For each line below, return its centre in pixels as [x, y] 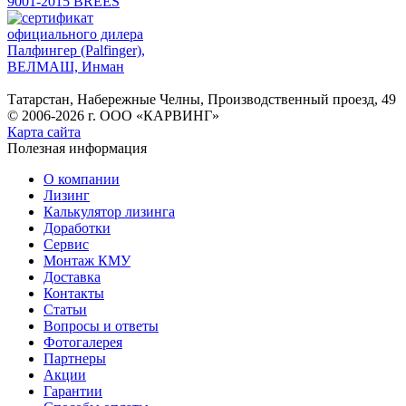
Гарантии [73, 391]
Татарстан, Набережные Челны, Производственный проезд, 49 [202, 99]
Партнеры [75, 358]
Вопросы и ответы [101, 325]
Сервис [66, 244]
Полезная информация [77, 148]
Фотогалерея [83, 342]
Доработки [77, 227]
